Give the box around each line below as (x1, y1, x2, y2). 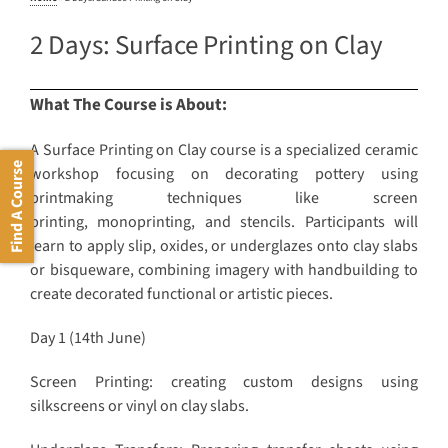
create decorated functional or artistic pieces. (30, 283, 336, 306)
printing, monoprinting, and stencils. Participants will (30, 211, 418, 234)
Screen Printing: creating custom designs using (30, 371, 418, 394)
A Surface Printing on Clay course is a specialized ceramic (30, 139, 418, 162)
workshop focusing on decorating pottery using (30, 163, 418, 186)
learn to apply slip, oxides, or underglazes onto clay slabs (30, 235, 418, 258)
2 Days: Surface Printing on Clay (30, 26, 383, 66)
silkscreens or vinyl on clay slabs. (30, 395, 252, 418)
